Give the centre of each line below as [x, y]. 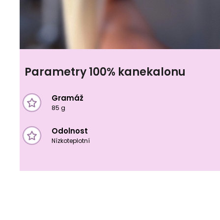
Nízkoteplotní [71, 140]
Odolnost [70, 131]
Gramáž [68, 98]
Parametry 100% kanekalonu [105, 72]
